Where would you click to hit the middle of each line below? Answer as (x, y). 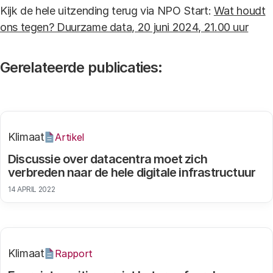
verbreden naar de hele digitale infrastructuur (132, 172)
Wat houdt (239, 11)
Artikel (69, 137)
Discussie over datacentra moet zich (108, 159)
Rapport (74, 253)
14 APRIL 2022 (32, 189)
